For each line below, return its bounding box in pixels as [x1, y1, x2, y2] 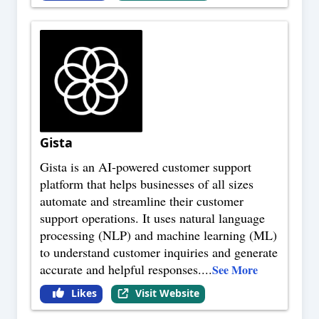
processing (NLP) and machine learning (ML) [40, 226, 277, 244]
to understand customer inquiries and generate [40, 244, 278, 261]
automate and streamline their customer [40, 192, 244, 210]
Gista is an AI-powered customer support [40, 158, 251, 176]
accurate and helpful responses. [40, 261, 202, 278]
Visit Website [135, 286, 199, 300]
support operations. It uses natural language [40, 209, 265, 227]
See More [212, 261, 258, 278]
